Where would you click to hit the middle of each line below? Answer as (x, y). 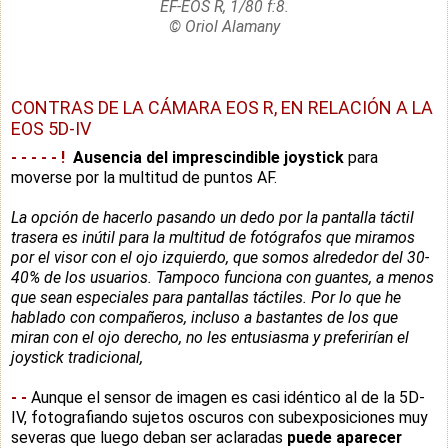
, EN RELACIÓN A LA (353, 107)
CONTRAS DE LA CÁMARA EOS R (142, 107)
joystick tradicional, (77, 357)
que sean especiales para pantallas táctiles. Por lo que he (206, 297)
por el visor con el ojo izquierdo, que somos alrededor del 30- (220, 257)
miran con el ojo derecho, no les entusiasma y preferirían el (210, 337)
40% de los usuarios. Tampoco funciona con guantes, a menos (222, 277)
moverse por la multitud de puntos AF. (146, 177)
